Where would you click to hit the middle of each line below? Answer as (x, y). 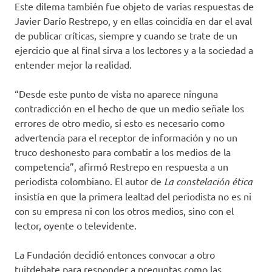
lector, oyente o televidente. (76, 226)
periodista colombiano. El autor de (89, 181)
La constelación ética (208, 182)
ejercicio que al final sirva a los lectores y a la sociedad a (134, 50)
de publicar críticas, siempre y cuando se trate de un (126, 36)
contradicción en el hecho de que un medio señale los (129, 108)
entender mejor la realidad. (73, 65)
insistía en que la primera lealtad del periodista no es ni (133, 196)
